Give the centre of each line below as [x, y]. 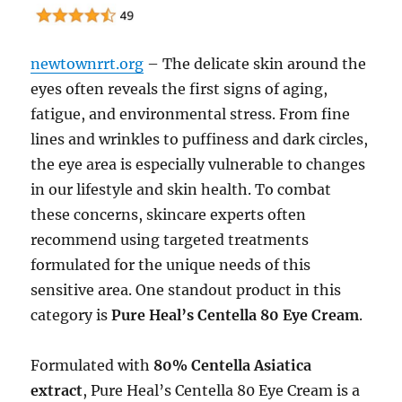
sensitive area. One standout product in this [186, 290]
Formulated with [92, 366]
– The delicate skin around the [255, 64]
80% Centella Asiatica [233, 366]
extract [57, 391]
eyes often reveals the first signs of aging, [179, 89]
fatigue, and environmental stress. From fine [191, 114]
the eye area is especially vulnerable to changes [198, 165]
